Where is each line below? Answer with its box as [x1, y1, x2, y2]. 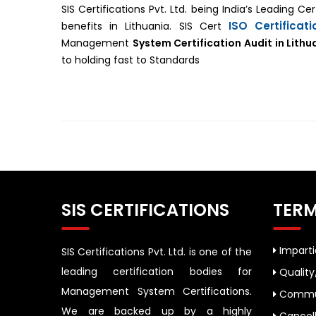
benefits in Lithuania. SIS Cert [61, 18, 229, 33]
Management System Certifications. [61, 284, 252, 298]
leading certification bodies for [61, 264, 252, 279]
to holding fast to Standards [61, 52, 200, 67]
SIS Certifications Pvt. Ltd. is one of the [61, 244, 252, 259]
